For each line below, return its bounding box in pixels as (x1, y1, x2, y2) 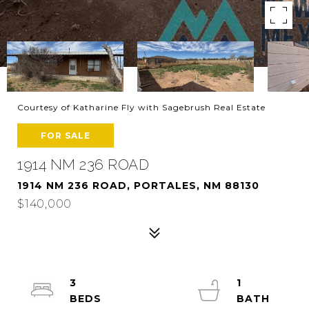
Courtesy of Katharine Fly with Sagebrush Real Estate (17, 102, 266, 112)
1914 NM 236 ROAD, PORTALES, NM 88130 (17, 179, 259, 192)
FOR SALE (41, 130, 90, 141)
